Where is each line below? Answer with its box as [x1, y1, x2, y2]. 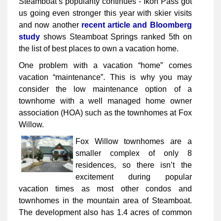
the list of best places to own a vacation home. [19, 44, 179, 53]
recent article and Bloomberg [81, 21, 192, 30]
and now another [19, 21, 81, 30]
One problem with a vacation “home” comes [19, 61, 192, 70]
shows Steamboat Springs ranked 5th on [43, 33, 192, 41]
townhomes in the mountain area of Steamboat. [19, 196, 192, 205]
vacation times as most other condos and [19, 184, 192, 193]
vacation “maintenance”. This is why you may [19, 73, 192, 82]
